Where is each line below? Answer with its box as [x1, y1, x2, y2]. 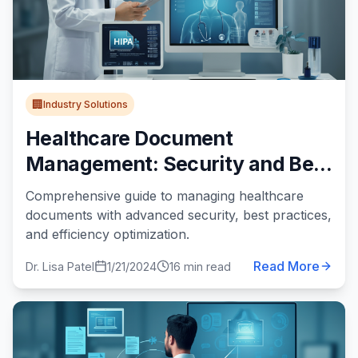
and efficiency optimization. [26, 226, 189, 242]
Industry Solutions [43, 97, 128, 110]
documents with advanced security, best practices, [26, 207, 332, 223]
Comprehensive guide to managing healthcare [26, 188, 304, 204]
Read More [253, 258, 320, 274]
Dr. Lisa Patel [26, 259, 94, 273]
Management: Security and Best [26, 152, 332, 176]
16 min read [169, 259, 231, 273]
